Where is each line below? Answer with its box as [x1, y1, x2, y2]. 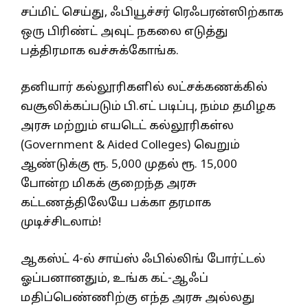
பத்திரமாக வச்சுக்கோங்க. [21, 43, 179, 58]
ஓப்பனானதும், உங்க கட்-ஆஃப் [21, 271, 208, 286]
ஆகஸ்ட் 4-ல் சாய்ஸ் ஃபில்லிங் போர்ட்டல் [21, 252, 265, 267]
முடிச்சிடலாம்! [21, 215, 101, 230]
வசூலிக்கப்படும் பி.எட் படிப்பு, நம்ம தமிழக [21, 100, 276, 115]
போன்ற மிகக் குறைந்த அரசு [21, 177, 197, 192]
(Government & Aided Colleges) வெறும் [21, 138, 240, 153]
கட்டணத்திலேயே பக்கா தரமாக [21, 196, 211, 211]
